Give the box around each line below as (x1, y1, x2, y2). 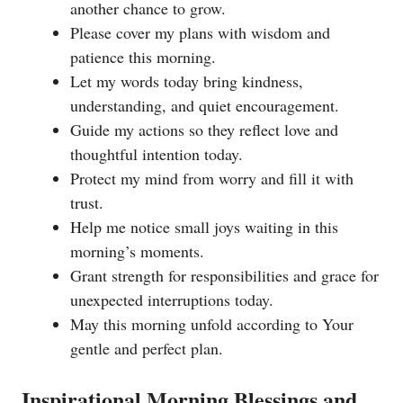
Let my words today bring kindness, (70, 69, 303, 92)
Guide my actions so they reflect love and (70, 118, 338, 140)
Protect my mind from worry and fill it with (70, 166, 354, 189)
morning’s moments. (70, 239, 204, 262)
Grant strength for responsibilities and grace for (70, 264, 379, 286)
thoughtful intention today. (70, 142, 243, 165)
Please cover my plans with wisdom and (70, 21, 330, 43)
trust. (70, 191, 103, 213)
